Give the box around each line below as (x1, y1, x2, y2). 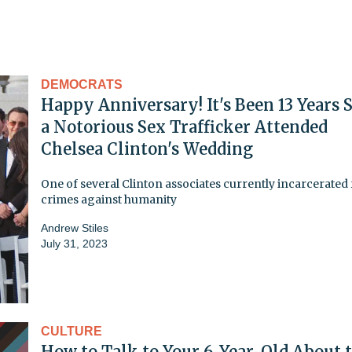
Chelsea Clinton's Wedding (41, 138, 253, 159)
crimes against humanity (41, 192, 177, 207)
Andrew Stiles (41, 221, 108, 234)
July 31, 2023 (41, 236, 108, 250)
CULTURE (41, 324, 102, 338)
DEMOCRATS (41, 77, 123, 91)
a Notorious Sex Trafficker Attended (41, 116, 328, 137)
